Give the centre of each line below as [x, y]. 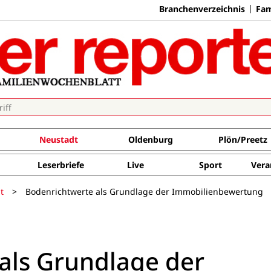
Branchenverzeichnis [202, 8]
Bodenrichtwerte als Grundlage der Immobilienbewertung [144, 191]
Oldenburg [150, 139]
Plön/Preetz [243, 139]
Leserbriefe [60, 165]
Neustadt [58, 139]
